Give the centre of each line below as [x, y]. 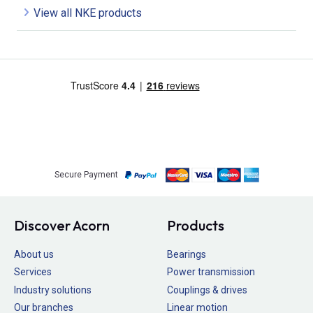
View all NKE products [88, 13]
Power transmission [211, 272]
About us [34, 254]
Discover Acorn [62, 225]
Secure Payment [86, 175]
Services [33, 272]
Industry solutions [53, 290]
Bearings [187, 254]
